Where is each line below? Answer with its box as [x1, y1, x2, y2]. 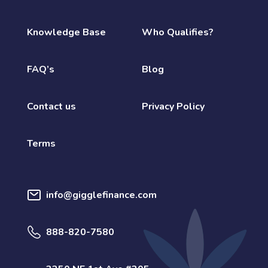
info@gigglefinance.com [46, 188, 157, 202]
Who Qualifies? [141, 25, 214, 39]
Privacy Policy [141, 99, 205, 113]
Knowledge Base [27, 25, 106, 39]
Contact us [27, 99, 76, 113]
